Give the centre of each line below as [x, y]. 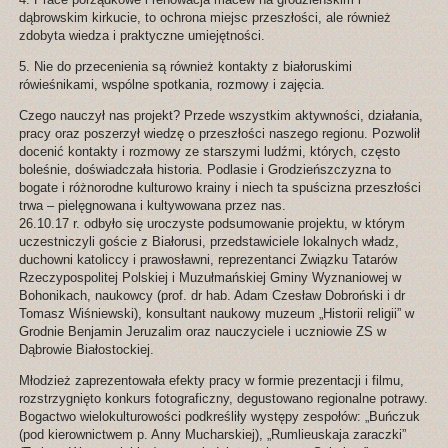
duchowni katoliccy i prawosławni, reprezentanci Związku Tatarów [207, 260]
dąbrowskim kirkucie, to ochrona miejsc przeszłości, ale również [204, 18]
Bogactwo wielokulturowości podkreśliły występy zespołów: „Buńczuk [219, 417]
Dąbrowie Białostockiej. [86, 350]
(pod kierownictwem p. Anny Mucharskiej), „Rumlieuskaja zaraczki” [212, 435]
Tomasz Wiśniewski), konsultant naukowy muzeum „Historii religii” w [216, 314]
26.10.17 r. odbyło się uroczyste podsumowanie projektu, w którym [211, 224]
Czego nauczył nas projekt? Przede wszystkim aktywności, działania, [220, 116]
